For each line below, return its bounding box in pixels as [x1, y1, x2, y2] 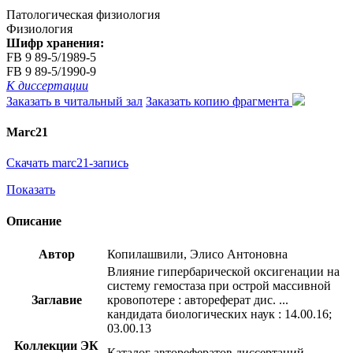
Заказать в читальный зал [6, 94, 143, 108]
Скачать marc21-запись [6, 156, 128, 170]
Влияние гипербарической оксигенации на [107, 264, 340, 278]
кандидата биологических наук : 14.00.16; [107, 307, 332, 321]
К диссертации [6, 78, 88, 92]
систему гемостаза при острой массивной [107, 278, 331, 292]
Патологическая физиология [6, 7, 160, 21]
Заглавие [31, 292, 82, 307]
